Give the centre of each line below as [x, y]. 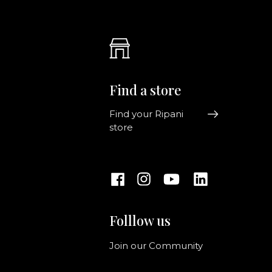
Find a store [145, 90]
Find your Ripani [147, 114]
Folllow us [140, 221]
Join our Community [156, 246]
